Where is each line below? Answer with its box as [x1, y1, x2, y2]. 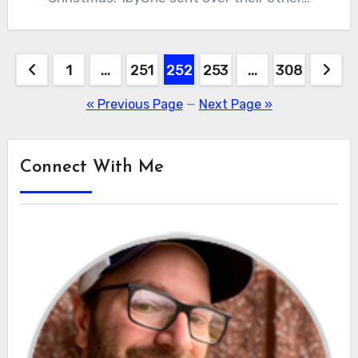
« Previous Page [86, 96, 183, 112]
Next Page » [198, 96, 272, 112]
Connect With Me [19, 157, 164, 177]
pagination [6, 88, 138, 114]
